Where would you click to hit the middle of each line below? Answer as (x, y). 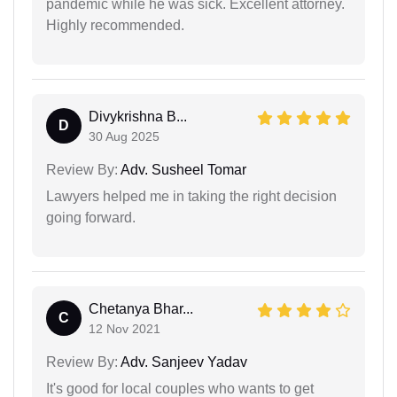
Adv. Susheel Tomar (182, 170)
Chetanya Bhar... (141, 309)
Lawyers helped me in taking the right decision (191, 197)
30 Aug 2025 (124, 137)
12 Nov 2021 (125, 329)
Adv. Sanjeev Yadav (183, 362)
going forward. (91, 218)
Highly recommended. (115, 26)
